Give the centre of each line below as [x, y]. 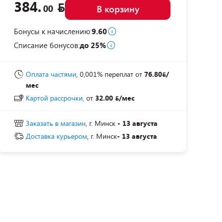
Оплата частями [51, 74]
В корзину [118, 9]
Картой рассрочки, [55, 98]
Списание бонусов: [47, 45]
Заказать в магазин [56, 123]
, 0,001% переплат [105, 74]
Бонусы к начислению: [53, 31]
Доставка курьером [56, 136]
